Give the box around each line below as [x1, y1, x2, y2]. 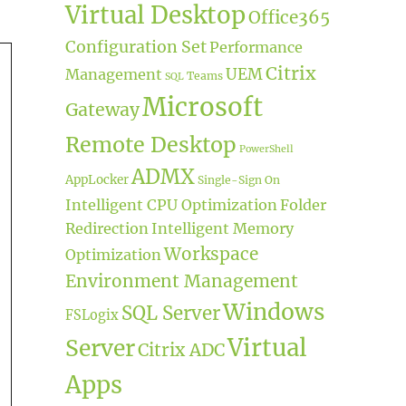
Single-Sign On [197, 172, 280, 187]
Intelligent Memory [150, 218, 294, 237]
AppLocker [64, 171, 129, 188]
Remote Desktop [64, 130, 237, 158]
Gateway [64, 98, 140, 121]
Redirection [64, 218, 149, 237]
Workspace [163, 242, 258, 265]
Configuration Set [64, 36, 207, 57]
